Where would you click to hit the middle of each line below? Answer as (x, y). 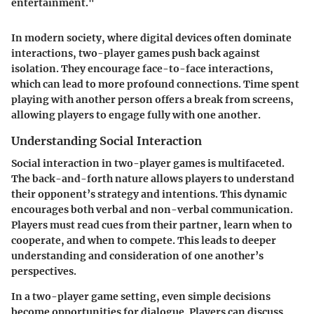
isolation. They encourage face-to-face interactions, (142, 69)
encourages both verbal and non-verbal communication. (152, 210)
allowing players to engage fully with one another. (136, 115)
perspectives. (44, 272)
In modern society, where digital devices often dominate (151, 38)
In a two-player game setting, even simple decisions (141, 297)
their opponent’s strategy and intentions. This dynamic (149, 194)
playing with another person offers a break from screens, (152, 100)
